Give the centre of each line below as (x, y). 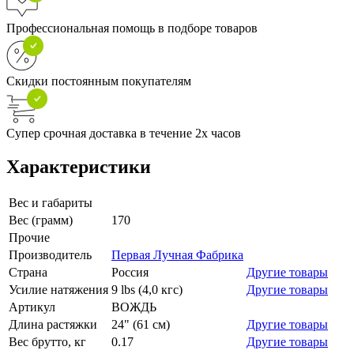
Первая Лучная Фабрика (177, 254)
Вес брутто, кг (47, 341)
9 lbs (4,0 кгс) (147, 289)
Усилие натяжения (58, 289)
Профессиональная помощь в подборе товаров (132, 28)
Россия (130, 272)
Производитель (50, 254)
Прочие (29, 237)
